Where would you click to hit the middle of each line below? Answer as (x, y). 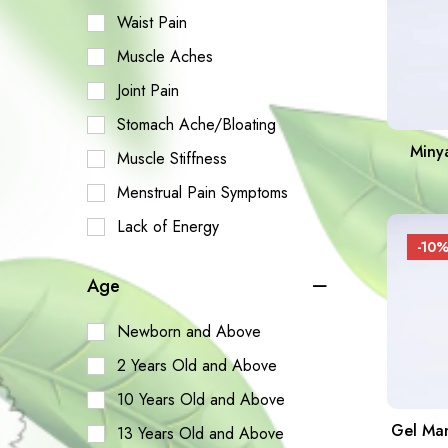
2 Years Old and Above (197, 365)
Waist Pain (152, 22)
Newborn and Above (189, 331)
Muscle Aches (165, 56)
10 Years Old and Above (201, 399)
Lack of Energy (168, 226)
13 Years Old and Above (200, 433)
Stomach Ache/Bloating (196, 124)
